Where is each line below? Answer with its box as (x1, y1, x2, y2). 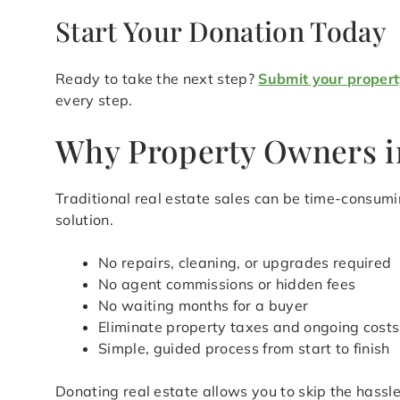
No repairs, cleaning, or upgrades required (98, 254, 392, 272)
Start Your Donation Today (55, 12, 386, 50)
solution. (55, 211, 113, 229)
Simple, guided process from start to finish (98, 339, 390, 358)
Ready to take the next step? (55, 70, 259, 88)
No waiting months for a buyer (98, 296, 309, 315)
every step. (55, 91, 133, 110)
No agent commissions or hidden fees (98, 275, 356, 294)
